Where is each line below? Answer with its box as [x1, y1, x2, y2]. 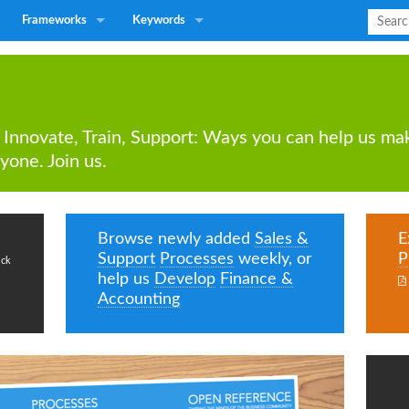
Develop [154, 271, 215, 287]
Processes [160, 251, 234, 267]
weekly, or [234, 251, 312, 267]
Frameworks [22, 15, 87, 26]
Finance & [220, 271, 293, 287]
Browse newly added [98, 231, 255, 246]
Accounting [98, 291, 180, 307]
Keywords [132, 15, 185, 26]
